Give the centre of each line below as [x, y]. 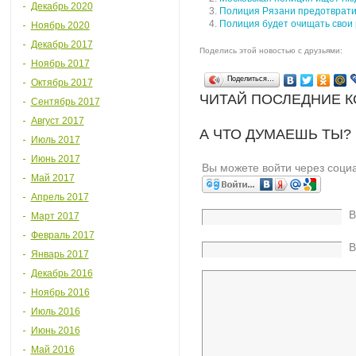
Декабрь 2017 [62, 44]
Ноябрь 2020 [60, 25]
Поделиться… [250, 79]
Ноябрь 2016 [60, 292]
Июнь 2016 [55, 331]
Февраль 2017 [62, 235]
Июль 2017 [55, 140]
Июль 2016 [55, 311]
